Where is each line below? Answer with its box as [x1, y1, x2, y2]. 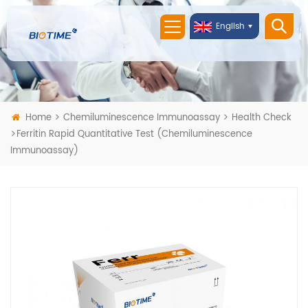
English [216, 20, 245, 33]
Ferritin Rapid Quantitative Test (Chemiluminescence [16, 126, 252, 142]
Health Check [232, 110, 291, 125]
